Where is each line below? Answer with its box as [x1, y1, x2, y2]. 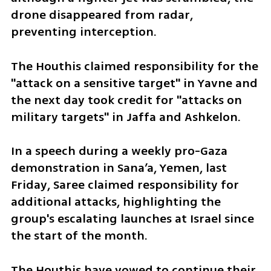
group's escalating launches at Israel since [10, 210, 254, 228]
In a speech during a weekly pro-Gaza [10, 142, 227, 160]
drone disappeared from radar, [10, 5, 193, 24]
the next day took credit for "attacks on [10, 91, 242, 109]
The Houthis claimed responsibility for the [10, 57, 258, 75]
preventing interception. [10, 22, 157, 41]
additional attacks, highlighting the [10, 193, 221, 211]
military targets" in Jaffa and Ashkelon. [10, 108, 241, 126]
